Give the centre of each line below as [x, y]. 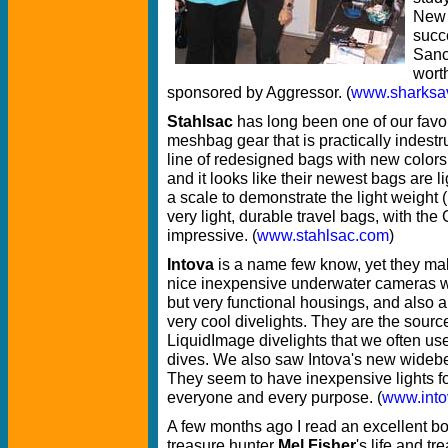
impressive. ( [212, 234]
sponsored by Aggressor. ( [259, 91]
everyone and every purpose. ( [274, 396]
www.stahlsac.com [323, 234]
